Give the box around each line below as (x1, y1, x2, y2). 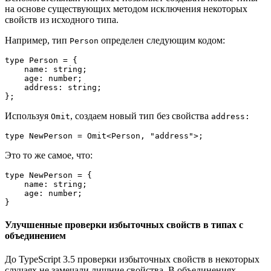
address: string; (5, 82, 24, 92)
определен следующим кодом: (99, 34, 227, 45)
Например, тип (5, 34, 70, 45)
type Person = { (5, 55, 77, 65)
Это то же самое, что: (5, 149, 93, 160)
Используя (5, 110, 51, 121)
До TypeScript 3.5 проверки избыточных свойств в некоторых (5, 254, 260, 265)
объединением (5, 230, 66, 241)
